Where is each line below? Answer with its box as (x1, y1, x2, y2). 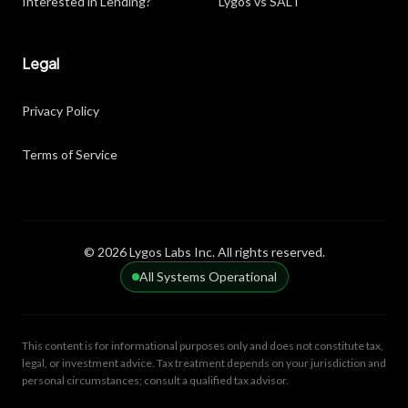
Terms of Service (22, 147, 117, 162)
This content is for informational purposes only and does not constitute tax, (22, 339, 383, 352)
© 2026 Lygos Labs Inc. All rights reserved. (83, 244, 325, 260)
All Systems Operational (138, 269, 277, 284)
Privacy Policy (22, 103, 99, 118)
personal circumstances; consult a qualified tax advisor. (22, 373, 289, 387)
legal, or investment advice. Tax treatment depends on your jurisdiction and (22, 356, 386, 370)
